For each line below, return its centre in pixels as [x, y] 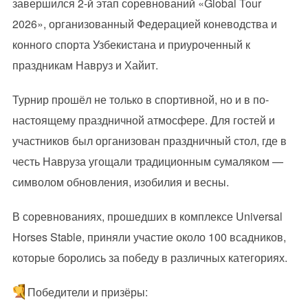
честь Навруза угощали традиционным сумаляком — [147, 161]
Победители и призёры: [87, 292]
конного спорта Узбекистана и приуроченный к [131, 44]
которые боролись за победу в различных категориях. [150, 257]
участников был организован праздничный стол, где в [149, 141]
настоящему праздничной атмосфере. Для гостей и [143, 120]
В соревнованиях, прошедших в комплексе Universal [147, 216]
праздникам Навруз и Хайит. [85, 65]
